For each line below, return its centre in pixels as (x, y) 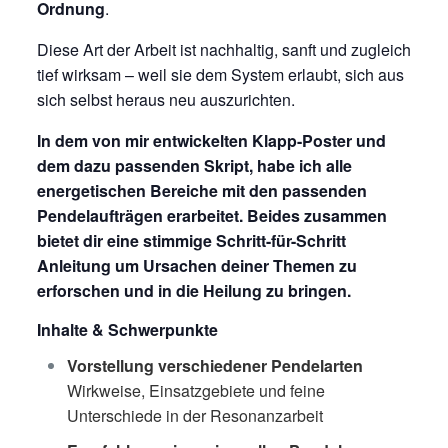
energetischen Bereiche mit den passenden (201, 190)
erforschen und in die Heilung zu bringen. (193, 290)
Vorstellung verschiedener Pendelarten (214, 365)
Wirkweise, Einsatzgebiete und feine (195, 390)
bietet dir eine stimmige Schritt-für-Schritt (191, 240)
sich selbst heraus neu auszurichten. (165, 99)
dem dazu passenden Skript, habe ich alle (194, 165)
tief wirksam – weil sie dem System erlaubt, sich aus (220, 74)
